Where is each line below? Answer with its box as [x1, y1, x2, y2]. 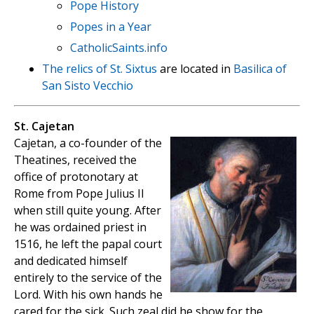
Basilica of [233, 60, 287, 76]
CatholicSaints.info [70, 39, 168, 55]
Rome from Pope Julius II [14, 185, 144, 201]
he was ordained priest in [14, 219, 146, 235]
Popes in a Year [70, 18, 151, 34]
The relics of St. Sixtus [42, 60, 157, 76]
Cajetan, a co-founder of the [14, 135, 162, 151]
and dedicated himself [14, 252, 128, 268]
